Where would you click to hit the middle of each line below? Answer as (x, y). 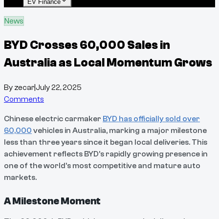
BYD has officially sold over (151, 119)
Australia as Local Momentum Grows (108, 63)
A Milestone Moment (52, 201)
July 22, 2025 (59, 87)
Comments (24, 99)
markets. (20, 177)
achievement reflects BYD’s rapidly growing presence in (106, 154)
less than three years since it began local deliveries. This (106, 142)
